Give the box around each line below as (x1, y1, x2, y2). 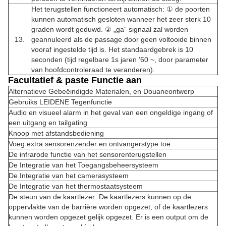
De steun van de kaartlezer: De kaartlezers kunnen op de (9, 193, 191, 201)
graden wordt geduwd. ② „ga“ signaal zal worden (31, 25, 188, 33)
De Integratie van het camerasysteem (9, 172, 129, 180)
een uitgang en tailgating (9, 119, 87, 127)
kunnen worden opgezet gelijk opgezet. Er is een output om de (9, 213, 208, 221)
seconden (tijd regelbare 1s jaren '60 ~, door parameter (31, 55, 208, 64)
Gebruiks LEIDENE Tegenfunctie (9, 98, 112, 106)
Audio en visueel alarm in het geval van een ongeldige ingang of (9, 108, 213, 117)
